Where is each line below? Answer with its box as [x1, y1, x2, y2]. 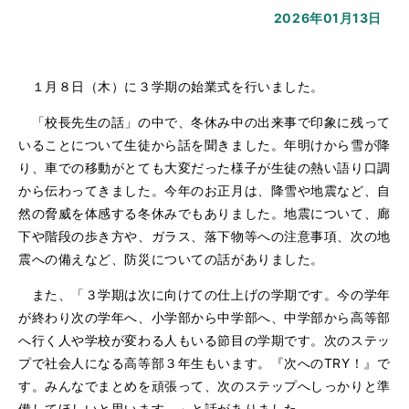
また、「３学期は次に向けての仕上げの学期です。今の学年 [18, 287, 391, 302]
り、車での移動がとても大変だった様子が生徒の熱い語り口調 [18, 160, 391, 175]
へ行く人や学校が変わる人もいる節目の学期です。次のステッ [18, 332, 391, 348]
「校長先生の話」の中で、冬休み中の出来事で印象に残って [18, 114, 391, 130]
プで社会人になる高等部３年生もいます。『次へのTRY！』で [18, 355, 391, 371]
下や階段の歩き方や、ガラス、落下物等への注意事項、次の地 [18, 228, 391, 244]
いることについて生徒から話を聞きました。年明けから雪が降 [18, 137, 391, 152]
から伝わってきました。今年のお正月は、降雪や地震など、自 [18, 183, 391, 198]
